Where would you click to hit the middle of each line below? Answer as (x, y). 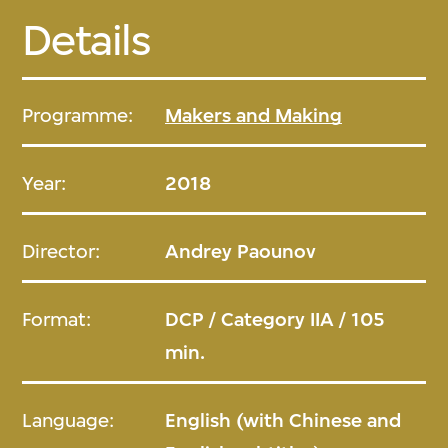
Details (86, 40)
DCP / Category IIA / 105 (275, 319)
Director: (61, 251)
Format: (57, 319)
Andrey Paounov (241, 251)
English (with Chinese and (283, 420)
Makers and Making (254, 115)
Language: (68, 420)
